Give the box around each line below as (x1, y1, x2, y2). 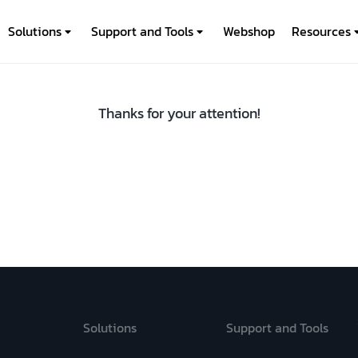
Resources (292, 22, 351, 41)
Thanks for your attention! (97, 102, 261, 124)
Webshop (223, 22, 275, 41)
